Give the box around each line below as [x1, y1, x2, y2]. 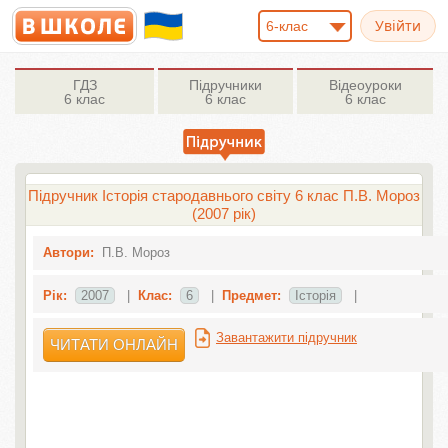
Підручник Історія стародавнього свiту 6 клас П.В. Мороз [28, 187, 420, 204]
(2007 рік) [192, 205, 256, 222]
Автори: [42, 245, 94, 260]
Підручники [189, 77, 263, 93]
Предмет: [221, 288, 281, 303]
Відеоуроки [328, 77, 402, 93]
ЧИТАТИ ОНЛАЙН [49, 336, 178, 353]
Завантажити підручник [215, 330, 357, 345]
